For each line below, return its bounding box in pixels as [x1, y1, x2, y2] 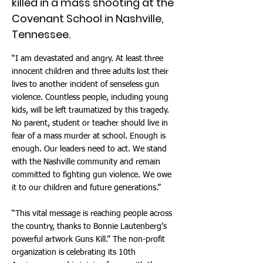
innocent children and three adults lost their [12, 68, 168, 76]
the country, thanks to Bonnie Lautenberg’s [12, 222, 167, 231]
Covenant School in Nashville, [12, 11, 163, 26]
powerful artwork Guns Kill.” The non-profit [12, 235, 165, 244]
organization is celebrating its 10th [12, 248, 136, 257]
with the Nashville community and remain [12, 158, 160, 166]
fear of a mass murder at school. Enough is [12, 132, 166, 140]
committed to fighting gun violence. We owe [12, 171, 171, 179]
